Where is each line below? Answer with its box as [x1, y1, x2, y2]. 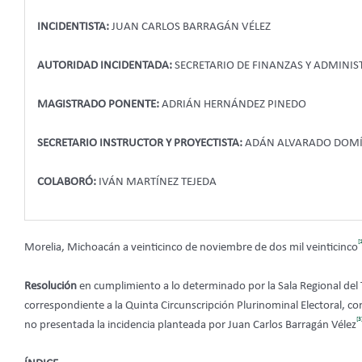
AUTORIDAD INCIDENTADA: [37, 59, 175, 72]
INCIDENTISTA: [37, 20, 112, 33]
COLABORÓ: [37, 175, 96, 188]
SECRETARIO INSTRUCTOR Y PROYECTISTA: [37, 137, 242, 149]
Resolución [24, 280, 79, 293]
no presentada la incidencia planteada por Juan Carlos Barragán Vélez [24, 319, 356, 332]
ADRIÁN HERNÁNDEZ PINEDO [159, 98, 306, 111]
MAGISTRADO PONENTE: [37, 98, 159, 111]
